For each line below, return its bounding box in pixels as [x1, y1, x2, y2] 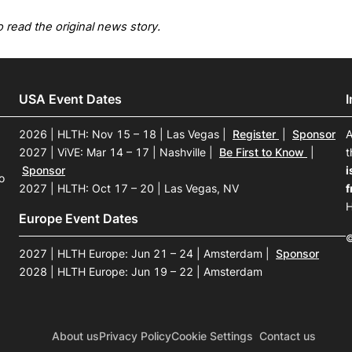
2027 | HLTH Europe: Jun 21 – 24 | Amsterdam [19, 246, 266, 260]
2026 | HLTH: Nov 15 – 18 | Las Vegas [19, 127, 222, 141]
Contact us [259, 329, 316, 343]
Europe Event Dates [19, 210, 138, 226]
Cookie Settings [171, 329, 253, 343]
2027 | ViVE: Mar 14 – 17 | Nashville [19, 145, 209, 159]
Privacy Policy [99, 329, 171, 343]
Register [233, 127, 279, 141]
